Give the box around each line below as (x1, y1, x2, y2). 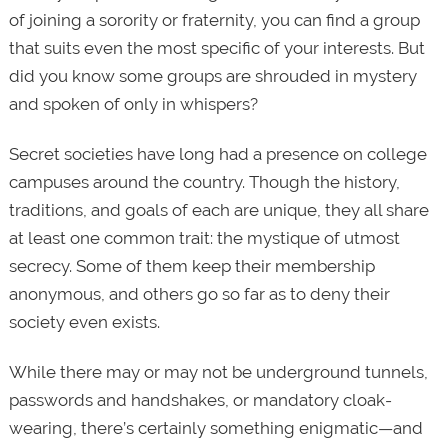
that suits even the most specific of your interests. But (8, 37, 425, 58)
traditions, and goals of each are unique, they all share (8, 199, 429, 220)
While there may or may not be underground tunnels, (8, 362, 428, 383)
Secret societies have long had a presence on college (8, 143, 427, 164)
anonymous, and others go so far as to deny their (8, 283, 390, 304)
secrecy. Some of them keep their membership (8, 255, 375, 276)
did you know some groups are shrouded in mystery (8, 65, 417, 86)
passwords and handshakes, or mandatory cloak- (8, 390, 392, 411)
